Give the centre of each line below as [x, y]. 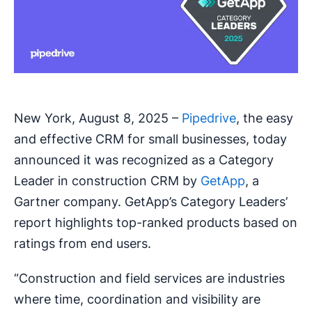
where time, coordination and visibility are [137, 299]
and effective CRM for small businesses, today [150, 139]
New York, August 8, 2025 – [98, 118]
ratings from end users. [83, 243]
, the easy [265, 118]
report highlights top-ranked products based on [156, 222]
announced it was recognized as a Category [144, 159]
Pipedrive [209, 118]
